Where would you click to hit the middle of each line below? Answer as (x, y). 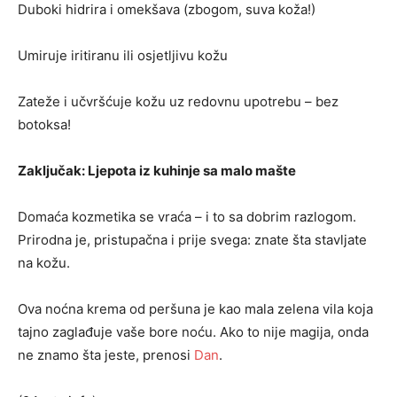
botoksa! (44, 124)
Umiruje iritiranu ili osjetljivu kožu (123, 55)
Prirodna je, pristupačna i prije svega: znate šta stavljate (192, 239)
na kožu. (44, 262)
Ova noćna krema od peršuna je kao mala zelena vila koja (195, 308)
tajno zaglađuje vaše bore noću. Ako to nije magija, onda (193, 331)
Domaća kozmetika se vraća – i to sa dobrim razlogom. (187, 216)
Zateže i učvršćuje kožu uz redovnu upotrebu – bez (178, 101)
